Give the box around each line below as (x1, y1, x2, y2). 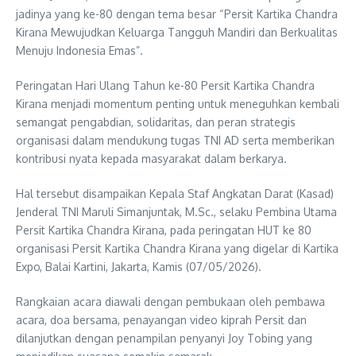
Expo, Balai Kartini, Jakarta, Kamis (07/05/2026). (16, 259, 261, 273)
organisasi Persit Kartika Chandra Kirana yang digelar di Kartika (16, 241, 339, 255)
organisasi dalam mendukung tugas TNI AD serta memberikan (16, 133, 335, 147)
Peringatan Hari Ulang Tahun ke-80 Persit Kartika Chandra (16, 78, 315, 92)
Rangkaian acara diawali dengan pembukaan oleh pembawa (16, 294, 325, 308)
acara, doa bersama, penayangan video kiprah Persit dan (16, 312, 307, 327)
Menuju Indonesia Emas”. (16, 43, 143, 57)
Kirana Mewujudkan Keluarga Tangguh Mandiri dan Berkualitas (16, 25, 338, 39)
